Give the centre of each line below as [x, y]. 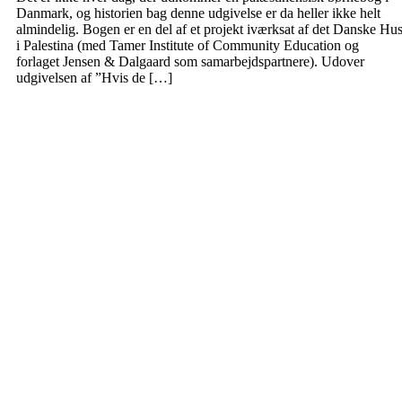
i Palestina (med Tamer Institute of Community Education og [188, 45]
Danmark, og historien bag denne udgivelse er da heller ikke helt [198, 13]
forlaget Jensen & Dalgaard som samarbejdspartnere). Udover [190, 61]
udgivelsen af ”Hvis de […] [94, 77]
